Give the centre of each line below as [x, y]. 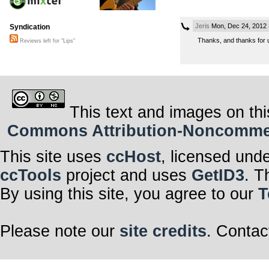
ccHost [134, 157]
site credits [163, 231]
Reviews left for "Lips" [47, 41]
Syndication [30, 27]
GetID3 [218, 176]
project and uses [126, 176]
